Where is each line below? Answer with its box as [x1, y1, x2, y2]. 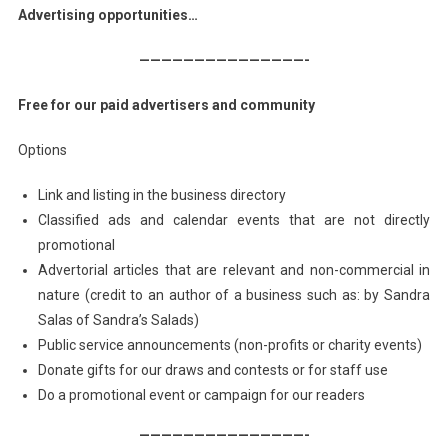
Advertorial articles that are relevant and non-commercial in [37, 261, 431, 278]
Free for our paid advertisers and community [17, 96, 315, 113]
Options [17, 141, 67, 158]
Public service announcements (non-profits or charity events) [37, 336, 422, 353]
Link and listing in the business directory [37, 186, 286, 203]
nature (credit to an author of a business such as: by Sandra [37, 286, 431, 303]
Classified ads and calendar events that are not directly [37, 211, 431, 228]
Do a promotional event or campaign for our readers [37, 386, 365, 403]
